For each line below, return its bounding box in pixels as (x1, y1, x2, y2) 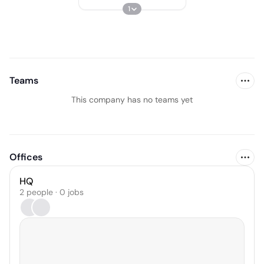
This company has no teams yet (71, 94, 193, 105)
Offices (9, 151, 42, 163)
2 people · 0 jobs (19, 187, 84, 197)
